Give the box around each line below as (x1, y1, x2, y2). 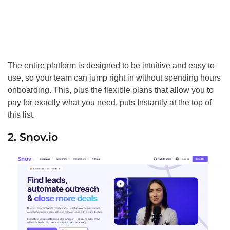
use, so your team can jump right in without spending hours (8, 73, 221, 82)
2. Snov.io (8, 130, 58, 143)
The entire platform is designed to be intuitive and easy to (8, 61, 215, 70)
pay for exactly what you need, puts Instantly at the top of (8, 98, 212, 107)
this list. (8, 110, 35, 119)
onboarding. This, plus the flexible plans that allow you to (8, 85, 214, 94)
